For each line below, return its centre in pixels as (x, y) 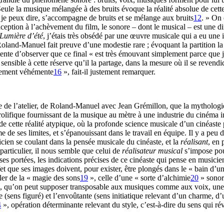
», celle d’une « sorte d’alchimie (139, 178)
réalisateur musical (152, 151)
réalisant (194, 142)
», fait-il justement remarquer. (108, 72)
